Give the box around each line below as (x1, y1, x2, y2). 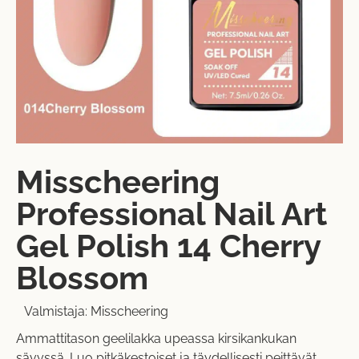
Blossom (16, 259, 148, 297)
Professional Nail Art (16, 195, 327, 233)
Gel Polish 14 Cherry (16, 227, 321, 265)
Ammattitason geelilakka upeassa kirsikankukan (16, 331, 296, 347)
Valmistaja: (24, 304, 91, 320)
